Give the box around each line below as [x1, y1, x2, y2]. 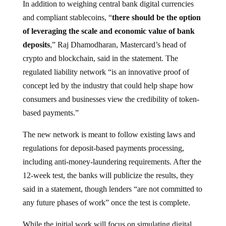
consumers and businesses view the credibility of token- [22, 86, 199, 95]
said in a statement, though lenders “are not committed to [22, 176, 202, 185]
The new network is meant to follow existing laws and [22, 122, 195, 131]
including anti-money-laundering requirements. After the [22, 149, 201, 158]
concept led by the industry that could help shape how [22, 73, 194, 82]
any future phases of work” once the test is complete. [22, 190, 190, 199]
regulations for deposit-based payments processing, [22, 135, 184, 144]
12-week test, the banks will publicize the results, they [22, 162, 194, 172]
